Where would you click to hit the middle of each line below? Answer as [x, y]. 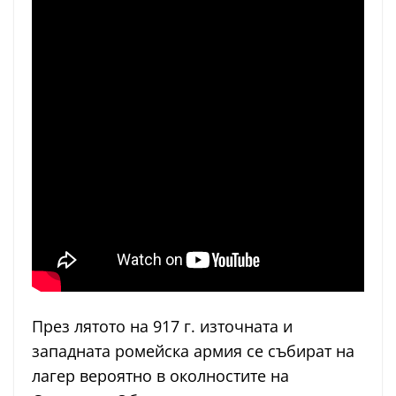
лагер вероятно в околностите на [160, 375]
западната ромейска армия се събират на [193, 350]
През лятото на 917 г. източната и [162, 326]
